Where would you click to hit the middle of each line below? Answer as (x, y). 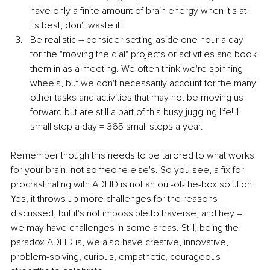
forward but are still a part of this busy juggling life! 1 (136, 112)
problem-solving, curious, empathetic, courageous (117, 257)
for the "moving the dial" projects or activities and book (145, 55)
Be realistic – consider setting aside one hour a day (138, 40)
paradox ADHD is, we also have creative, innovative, (121, 243)
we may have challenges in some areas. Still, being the (126, 228)
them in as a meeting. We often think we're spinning (138, 69)
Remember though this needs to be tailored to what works (134, 156)
